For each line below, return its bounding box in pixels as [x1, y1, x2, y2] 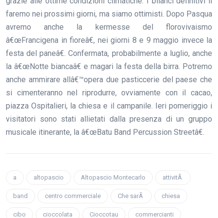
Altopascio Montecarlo [81, 174, 145, 181]
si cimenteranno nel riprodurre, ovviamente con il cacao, [6, 88, 212, 97]
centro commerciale [45, 192, 101, 200]
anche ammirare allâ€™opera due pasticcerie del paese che [6, 75, 212, 84]
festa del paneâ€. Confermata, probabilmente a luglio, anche [6, 49, 212, 58]
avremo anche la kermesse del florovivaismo [6, 22, 212, 32]
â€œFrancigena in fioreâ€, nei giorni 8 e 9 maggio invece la [6, 36, 212, 45]
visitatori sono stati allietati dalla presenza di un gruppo [6, 114, 212, 124]
